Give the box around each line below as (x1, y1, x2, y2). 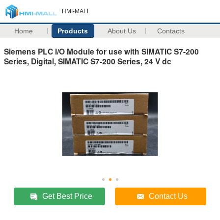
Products (57, 27, 88, 35)
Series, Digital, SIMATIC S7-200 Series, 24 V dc (4, 55, 171, 67)
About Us (108, 27, 137, 35)
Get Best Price (42, 192, 93, 200)
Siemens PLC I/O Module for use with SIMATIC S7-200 (4, 45, 199, 57)
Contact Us (149, 192, 188, 200)
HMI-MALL (62, 8, 90, 15)
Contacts (157, 27, 185, 35)
